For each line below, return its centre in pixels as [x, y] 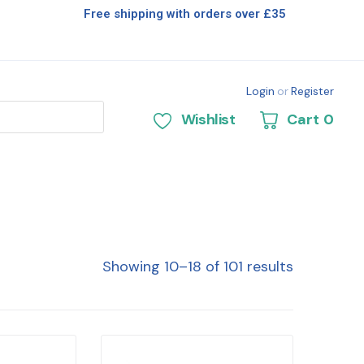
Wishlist [208, 119]
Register [312, 91]
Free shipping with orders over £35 [185, 14]
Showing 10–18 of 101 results [197, 267]
